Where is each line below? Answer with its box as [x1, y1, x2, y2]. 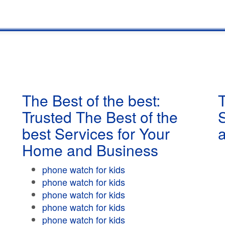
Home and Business [22, 139, 158, 161]
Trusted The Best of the [22, 106, 178, 128]
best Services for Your [22, 123, 170, 144]
